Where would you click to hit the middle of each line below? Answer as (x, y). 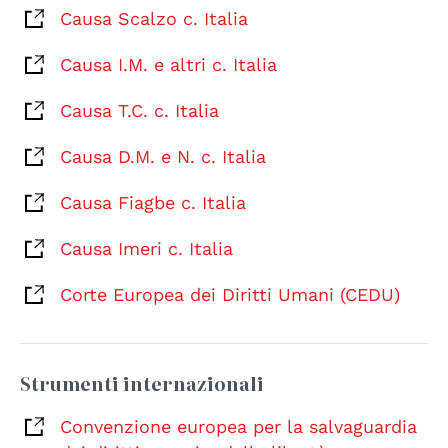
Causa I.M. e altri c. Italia (168, 64)
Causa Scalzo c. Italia (154, 18)
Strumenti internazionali (142, 383)
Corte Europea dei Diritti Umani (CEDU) (230, 294)
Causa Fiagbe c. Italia (153, 202)
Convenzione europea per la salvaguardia (238, 426)
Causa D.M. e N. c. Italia (163, 156)
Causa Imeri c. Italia (146, 248)
